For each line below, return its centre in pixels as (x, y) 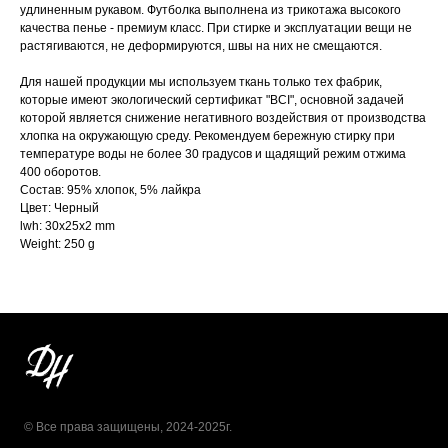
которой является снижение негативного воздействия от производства (223, 117)
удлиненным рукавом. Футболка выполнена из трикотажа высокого (210, 9)
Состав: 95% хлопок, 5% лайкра (110, 189)
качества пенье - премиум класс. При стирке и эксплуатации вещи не (216, 27)
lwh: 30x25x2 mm (67, 225)
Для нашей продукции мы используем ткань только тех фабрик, (201, 81)
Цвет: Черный (59, 207)
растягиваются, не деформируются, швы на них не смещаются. (201, 45)
